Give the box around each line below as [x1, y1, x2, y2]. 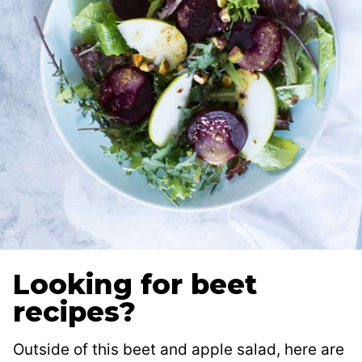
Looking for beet [13, 267, 257, 302]
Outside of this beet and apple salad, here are [13, 340, 344, 360]
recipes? [13, 295, 136, 330]
